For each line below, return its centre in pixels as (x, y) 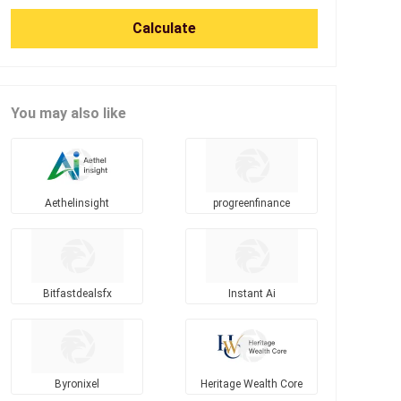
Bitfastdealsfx (77, 293)
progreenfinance (252, 203)
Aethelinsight (77, 203)
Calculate (164, 28)
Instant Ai (252, 293)
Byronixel (77, 384)
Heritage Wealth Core (252, 384)
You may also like (68, 113)
